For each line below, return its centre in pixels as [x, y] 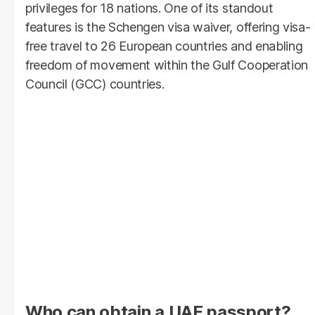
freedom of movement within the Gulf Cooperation [167, 65]
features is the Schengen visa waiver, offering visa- [168, 27]
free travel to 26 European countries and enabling [164, 46]
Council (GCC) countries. [95, 84]
